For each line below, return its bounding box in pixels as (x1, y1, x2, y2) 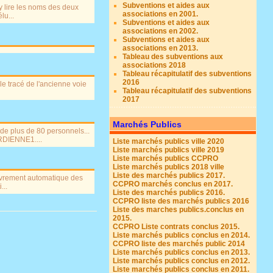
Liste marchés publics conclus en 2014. (113, 231, 250, 239)
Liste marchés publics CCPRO (113, 154, 219, 163)
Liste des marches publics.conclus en (113, 205, 244, 214)
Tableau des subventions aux (122, 52, 224, 61)
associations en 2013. (122, 44, 199, 52)
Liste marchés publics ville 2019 (113, 146, 225, 154)
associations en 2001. (122, 10, 199, 18)
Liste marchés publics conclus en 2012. (113, 257, 250, 265)
